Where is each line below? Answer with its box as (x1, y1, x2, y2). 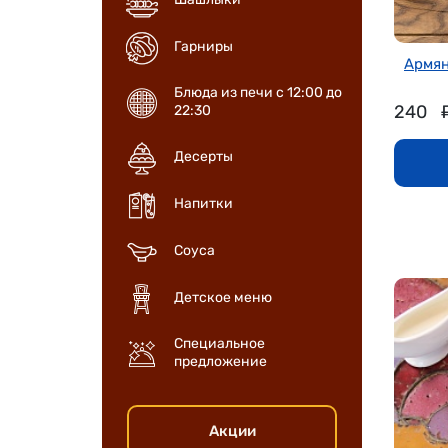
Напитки (174, 195, 233, 213)
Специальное (174, 335, 265, 352)
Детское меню (174, 289, 272, 307)
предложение (174, 353, 267, 370)
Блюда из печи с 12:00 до (174, 84, 342, 101)
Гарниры (174, 38, 233, 56)
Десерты (174, 148, 233, 166)
